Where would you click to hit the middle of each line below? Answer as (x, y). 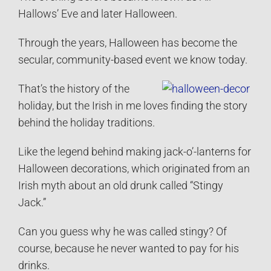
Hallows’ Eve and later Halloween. (98, 14)
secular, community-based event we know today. (133, 60)
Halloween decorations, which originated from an (134, 169)
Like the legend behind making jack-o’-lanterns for (135, 152)
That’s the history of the (74, 89)
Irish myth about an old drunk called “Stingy (121, 186)
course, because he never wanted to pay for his (129, 249)
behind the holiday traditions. (87, 123)
